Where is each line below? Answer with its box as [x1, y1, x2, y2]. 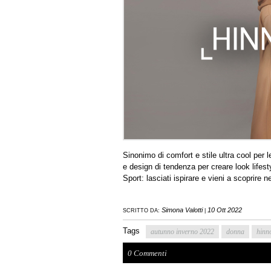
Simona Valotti [162, 206, 203, 214]
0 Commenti [128, 249, 167, 258]
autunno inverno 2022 [151, 227, 214, 237]
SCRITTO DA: [123, 207, 160, 214]
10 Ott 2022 [207, 206, 242, 214]
